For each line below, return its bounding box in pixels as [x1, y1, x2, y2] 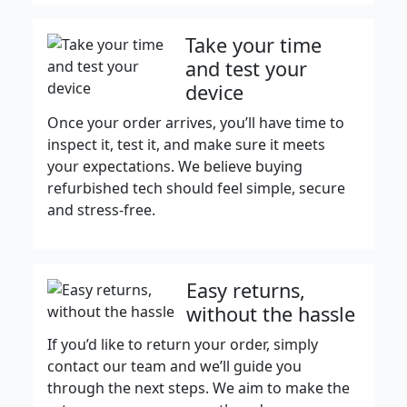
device [185, 78, 243, 105]
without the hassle [186, 300, 356, 327]
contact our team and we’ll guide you [47, 355, 302, 376]
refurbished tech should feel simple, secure [47, 177, 345, 198]
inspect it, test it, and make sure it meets [47, 134, 325, 154]
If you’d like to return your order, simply [47, 333, 318, 354]
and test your [185, 55, 307, 82]
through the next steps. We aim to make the [47, 377, 350, 398]
